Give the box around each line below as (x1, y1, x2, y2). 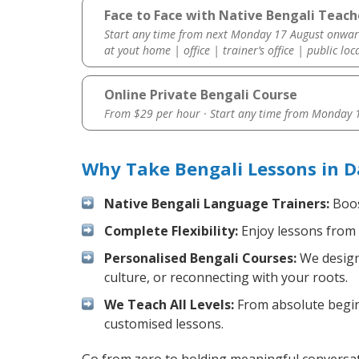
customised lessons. (104, 315, 224, 333)
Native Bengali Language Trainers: (104, 195, 329, 213)
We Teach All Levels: (104, 296, 234, 314)
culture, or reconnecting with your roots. (104, 268, 348, 287)
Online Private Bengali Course (103, 86, 297, 104)
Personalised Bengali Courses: (104, 249, 296, 268)
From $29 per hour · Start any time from (103, 106, 312, 122)
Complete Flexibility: (104, 222, 238, 240)
